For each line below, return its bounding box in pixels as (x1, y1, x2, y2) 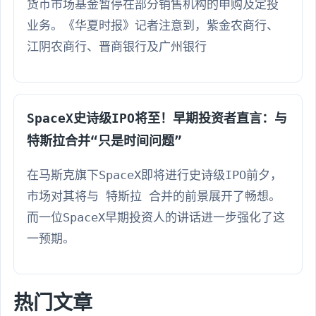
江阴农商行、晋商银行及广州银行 (27, 39, 207, 54)
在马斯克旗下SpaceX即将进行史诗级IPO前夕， (27, 167, 282, 182)
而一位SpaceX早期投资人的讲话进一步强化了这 (27, 209, 285, 224)
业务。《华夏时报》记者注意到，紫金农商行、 (27, 18, 279, 32)
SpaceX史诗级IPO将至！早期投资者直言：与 (27, 110, 287, 126)
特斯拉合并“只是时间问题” (27, 133, 182, 148)
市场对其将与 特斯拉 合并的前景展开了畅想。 (27, 188, 281, 203)
